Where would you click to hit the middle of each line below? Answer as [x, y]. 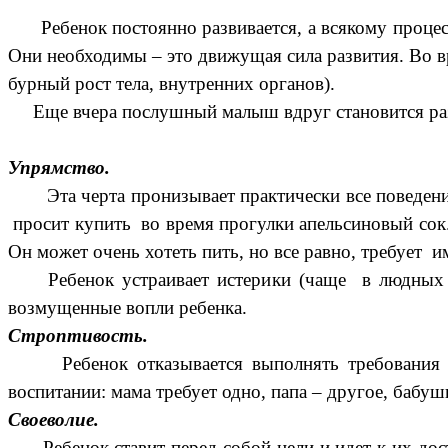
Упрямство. [59, 168]
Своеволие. [53, 420]
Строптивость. [78, 336]
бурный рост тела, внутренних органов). [171, 84]
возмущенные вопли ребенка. [127, 308]
